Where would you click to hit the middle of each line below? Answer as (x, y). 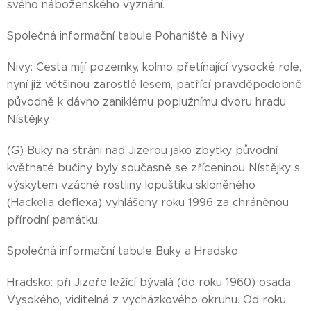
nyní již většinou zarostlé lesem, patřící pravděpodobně (154, 84)
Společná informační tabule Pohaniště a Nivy (126, 36)
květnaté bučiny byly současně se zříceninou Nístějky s (153, 168)
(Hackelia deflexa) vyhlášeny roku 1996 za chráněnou (148, 202)
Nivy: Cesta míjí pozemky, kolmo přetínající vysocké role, (154, 67)
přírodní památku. (53, 220)
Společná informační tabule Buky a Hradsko (123, 251)
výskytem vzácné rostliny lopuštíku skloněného (131, 185)
